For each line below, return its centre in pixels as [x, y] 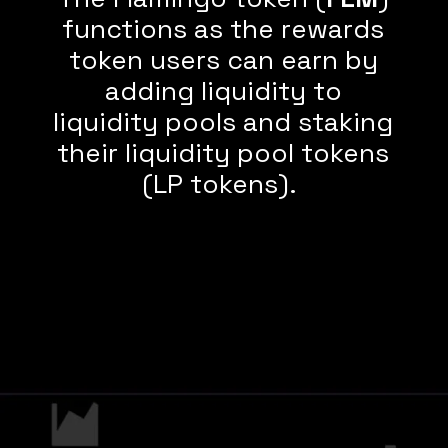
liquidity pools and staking [223, 121]
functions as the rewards [223, 28]
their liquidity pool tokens [223, 152]
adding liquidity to [223, 90]
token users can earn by [223, 59]
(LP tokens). [223, 183]
